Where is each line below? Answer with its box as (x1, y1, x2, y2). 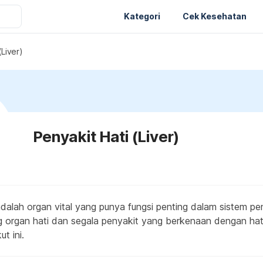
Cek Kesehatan (183, 11, 247, 21)
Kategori (124, 11, 160, 21)
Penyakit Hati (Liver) (33, 127, 179, 146)
